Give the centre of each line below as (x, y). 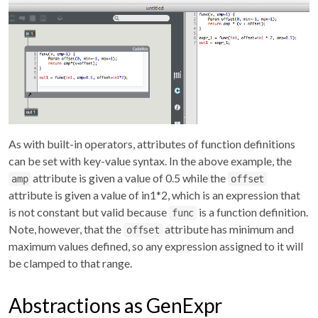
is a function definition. (253, 212)
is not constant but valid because (89, 212)
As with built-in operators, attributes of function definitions (152, 143)
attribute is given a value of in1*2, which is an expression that (154, 194)
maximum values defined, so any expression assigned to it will (156, 246)
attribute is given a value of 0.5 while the (130, 177)
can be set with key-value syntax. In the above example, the (150, 160)
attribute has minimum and (228, 229)
